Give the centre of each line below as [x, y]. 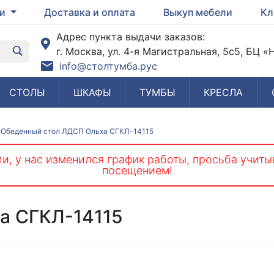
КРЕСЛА [223, 92]
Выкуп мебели [198, 12]
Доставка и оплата [90, 12]
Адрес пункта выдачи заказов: [131, 36]
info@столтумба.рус [108, 66]
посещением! [137, 170]
